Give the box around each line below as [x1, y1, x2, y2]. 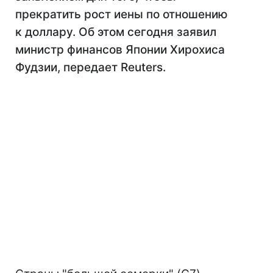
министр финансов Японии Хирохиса [15, 43, 225, 57]
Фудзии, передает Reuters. [15, 60, 166, 74]
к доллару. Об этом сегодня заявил [15, 25, 216, 39]
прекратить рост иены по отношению [15, 7, 228, 21]
